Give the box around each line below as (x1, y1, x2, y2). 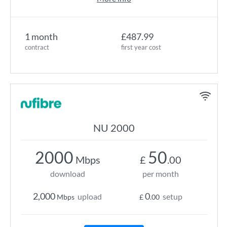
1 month (25, 31, 58, 42)
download (50, 169, 85, 178)
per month (142, 169, 179, 178)
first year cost (121, 43, 161, 51)
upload (78, 192, 102, 201)
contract (25, 43, 49, 51)
